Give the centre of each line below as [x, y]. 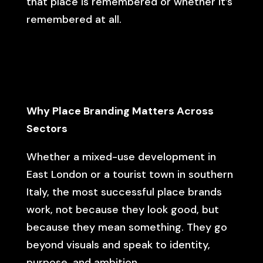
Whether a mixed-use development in [121, 157]
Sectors [47, 129]
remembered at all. [74, 19]
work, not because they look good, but [122, 210]
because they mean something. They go [127, 227]
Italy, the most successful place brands [124, 192]
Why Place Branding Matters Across [120, 111]
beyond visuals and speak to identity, [118, 245]
